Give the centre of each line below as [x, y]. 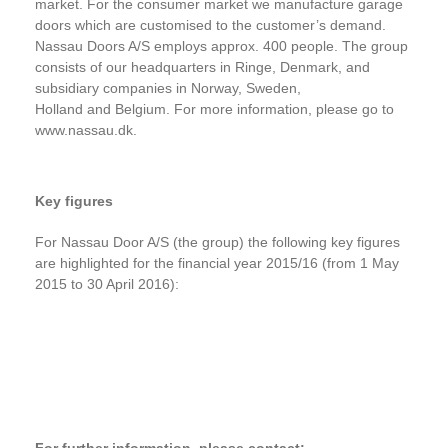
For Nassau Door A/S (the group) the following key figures [217, 242]
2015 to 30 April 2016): [107, 284]
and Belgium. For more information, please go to [240, 109]
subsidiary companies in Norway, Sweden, [168, 88]
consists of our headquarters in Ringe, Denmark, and [202, 67]
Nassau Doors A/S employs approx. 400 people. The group [221, 46]
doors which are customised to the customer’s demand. [210, 25]
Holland [61, 109]
